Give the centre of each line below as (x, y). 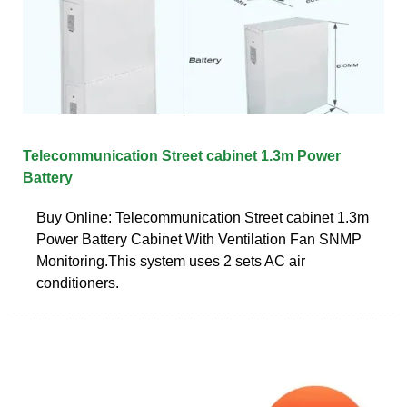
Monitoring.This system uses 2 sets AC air (171, 261)
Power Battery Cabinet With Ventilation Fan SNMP (199, 239)
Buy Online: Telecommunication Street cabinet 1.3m (203, 217)
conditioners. (78, 283)
